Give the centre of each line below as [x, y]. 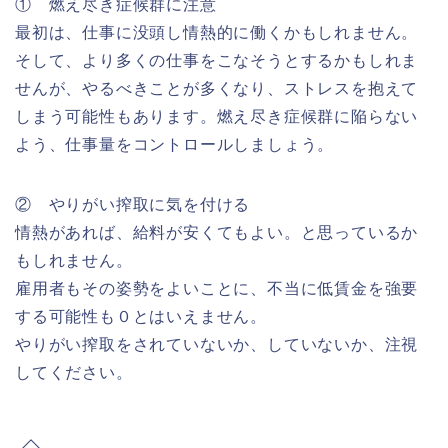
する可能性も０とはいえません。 [141, 317]
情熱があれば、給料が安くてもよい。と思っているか [217, 233]
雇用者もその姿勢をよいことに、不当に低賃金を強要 [217, 289]
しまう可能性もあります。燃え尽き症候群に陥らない [217, 117]
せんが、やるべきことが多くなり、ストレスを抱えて [217, 89]
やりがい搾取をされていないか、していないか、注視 [217, 345]
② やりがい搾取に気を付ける [133, 205]
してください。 [74, 373]
